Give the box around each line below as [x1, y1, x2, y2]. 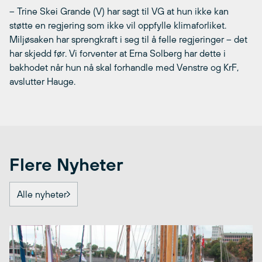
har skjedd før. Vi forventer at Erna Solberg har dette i [9, 48, 226, 59]
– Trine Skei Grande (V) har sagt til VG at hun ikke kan [9, 6, 229, 17]
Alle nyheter [17, 189, 67, 200]
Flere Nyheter [9, 154, 123, 175]
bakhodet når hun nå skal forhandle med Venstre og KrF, [9, 62, 239, 73]
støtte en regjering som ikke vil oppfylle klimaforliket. [9, 20, 226, 31]
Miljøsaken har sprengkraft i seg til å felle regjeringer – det [9, 34, 247, 45]
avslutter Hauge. [9, 76, 75, 87]
